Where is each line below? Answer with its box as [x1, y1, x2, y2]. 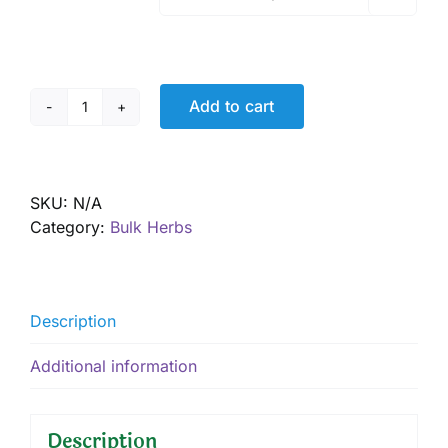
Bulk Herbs [110, 216, 192, 237]
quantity [83, 155, 144, 176]
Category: [30, 216, 110, 237]
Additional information [30, 355, 197, 376]
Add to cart [189, 96, 275, 117]
